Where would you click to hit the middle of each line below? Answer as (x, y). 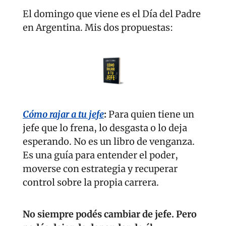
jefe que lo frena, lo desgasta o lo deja (105, 128)
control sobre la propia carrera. (91, 182)
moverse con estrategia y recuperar (100, 168)
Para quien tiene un (151, 114)
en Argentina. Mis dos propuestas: (98, 28)
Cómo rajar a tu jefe (63, 114)
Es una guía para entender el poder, (100, 155)
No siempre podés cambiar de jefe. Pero (110, 214)
